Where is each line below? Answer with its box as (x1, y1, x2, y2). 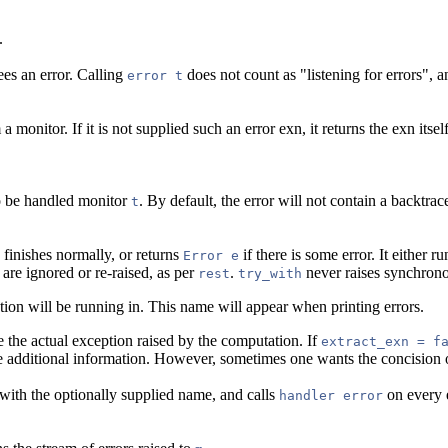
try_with (238, 265, 302, 281)
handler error (279, 387, 383, 403)
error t (127, 67, 183, 83)
